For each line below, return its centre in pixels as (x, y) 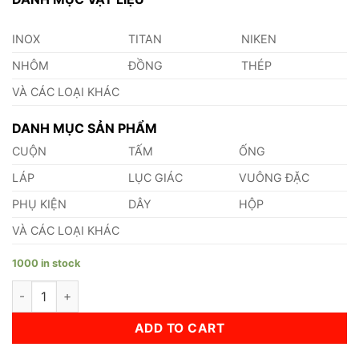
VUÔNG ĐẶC (274, 177)
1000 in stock (46, 263)
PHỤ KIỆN (39, 204)
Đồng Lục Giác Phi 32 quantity (94, 288)
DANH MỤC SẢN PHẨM (85, 128)
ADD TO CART (179, 328)
